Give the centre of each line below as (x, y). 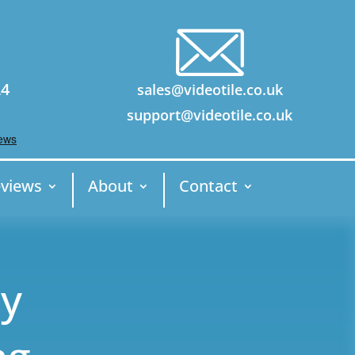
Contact (208, 185)
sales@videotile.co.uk (210, 89)
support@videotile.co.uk (210, 115)
